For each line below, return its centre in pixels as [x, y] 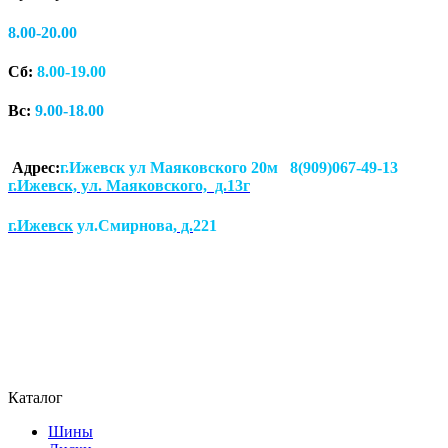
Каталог [35, 397]
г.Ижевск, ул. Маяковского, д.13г [129, 186]
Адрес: [34, 168]
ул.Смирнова [123, 225]
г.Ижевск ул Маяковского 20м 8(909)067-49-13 [229, 168]
